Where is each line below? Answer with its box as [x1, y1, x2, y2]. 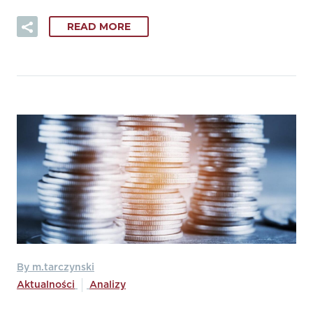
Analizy [89, 279, 126, 290]
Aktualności [17, 279, 75, 290]
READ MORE [67, 20, 131, 34]
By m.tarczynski [17, 262, 94, 272]
